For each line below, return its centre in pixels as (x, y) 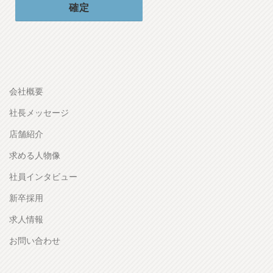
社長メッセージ (39, 113)
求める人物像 (35, 155)
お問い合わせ (35, 241)
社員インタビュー (43, 177)
